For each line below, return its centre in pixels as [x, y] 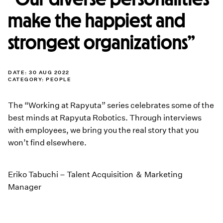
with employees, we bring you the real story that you [103, 130]
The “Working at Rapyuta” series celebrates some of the [111, 105]
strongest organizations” [102, 42]
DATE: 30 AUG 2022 [39, 72]
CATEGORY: [27, 79]
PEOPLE [58, 79]
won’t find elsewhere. [47, 143]
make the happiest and [97, 20]
